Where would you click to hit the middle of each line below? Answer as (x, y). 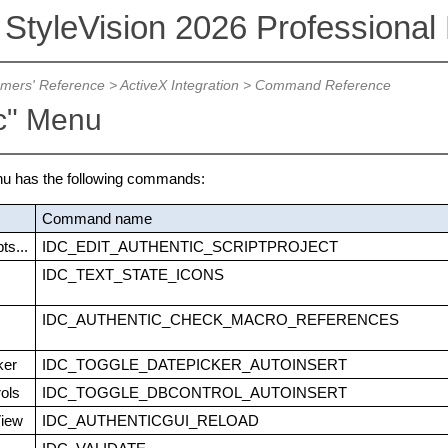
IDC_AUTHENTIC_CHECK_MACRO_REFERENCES (220, 320)
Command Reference (322, 86)
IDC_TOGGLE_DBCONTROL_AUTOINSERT (194, 393)
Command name (96, 219)
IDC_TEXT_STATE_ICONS (132, 275)
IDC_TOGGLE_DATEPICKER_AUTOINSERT (194, 365)
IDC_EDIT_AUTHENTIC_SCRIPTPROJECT (189, 247)
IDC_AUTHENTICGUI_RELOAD (150, 421)
